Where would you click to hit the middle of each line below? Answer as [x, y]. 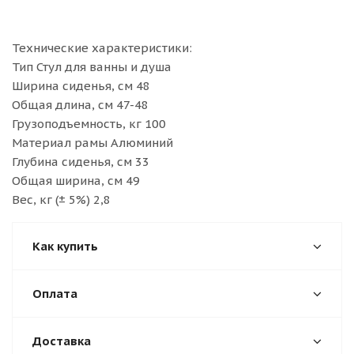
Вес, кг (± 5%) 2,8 [61, 200]
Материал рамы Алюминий [92, 143]
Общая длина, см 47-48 [80, 105]
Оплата [55, 294]
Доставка [62, 341]
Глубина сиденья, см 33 [81, 162]
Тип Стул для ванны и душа [92, 67]
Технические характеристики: [102, 48]
